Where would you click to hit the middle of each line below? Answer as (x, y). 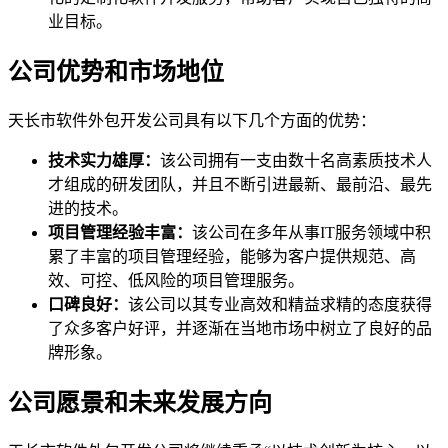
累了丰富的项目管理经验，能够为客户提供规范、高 (232, 256)
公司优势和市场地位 (116, 72)
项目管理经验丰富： (120, 232)
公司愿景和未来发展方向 (140, 402)
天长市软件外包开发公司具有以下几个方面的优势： (192, 120)
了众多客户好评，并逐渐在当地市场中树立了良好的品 (240, 328)
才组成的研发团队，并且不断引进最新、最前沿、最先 (240, 184)
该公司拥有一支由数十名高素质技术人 (296, 160)
